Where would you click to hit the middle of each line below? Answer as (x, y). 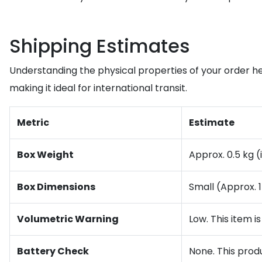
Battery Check (53, 251)
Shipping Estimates (100, 46)
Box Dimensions (56, 187)
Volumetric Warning (68, 219)
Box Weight (45, 155)
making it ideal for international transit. (98, 88)
